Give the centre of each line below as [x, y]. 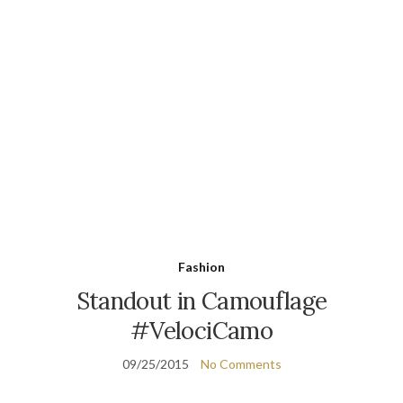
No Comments [241, 364]
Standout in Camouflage [201, 301]
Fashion [201, 267]
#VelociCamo [201, 331]
